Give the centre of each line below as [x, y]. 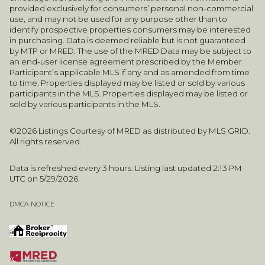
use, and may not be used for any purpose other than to [118, 19]
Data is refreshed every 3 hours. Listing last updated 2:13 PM [126, 168]
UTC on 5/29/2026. [46, 178]
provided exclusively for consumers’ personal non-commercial [131, 9]
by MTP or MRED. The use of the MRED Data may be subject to [130, 51]
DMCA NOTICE [32, 205]
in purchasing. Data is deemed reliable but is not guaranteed [127, 41]
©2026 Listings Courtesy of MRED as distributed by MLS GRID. [130, 131]
